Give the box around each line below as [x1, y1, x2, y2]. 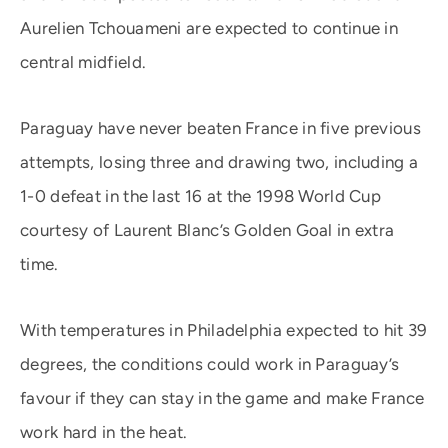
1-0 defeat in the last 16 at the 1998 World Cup [20, 186, 382, 206]
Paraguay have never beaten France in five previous [20, 118, 421, 138]
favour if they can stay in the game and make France [20, 388, 425, 408]
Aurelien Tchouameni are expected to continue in [20, 18, 399, 38]
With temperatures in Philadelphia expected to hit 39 [20, 320, 428, 340]
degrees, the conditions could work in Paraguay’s [20, 354, 400, 374]
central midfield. [20, 52, 147, 72]
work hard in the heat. [20, 422, 188, 442]
